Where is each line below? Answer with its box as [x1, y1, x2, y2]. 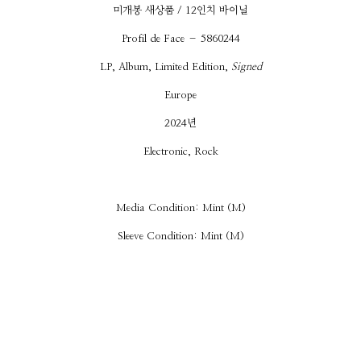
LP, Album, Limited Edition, [99, 61, 231, 73]
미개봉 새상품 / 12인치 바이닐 [113, 5, 248, 16]
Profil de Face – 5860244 [121, 33, 240, 44]
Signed [230, 61, 262, 73]
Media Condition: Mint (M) [115, 202, 246, 214]
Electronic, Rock [143, 146, 218, 157]
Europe [164, 89, 197, 101]
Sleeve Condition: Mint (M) [117, 230, 244, 242]
